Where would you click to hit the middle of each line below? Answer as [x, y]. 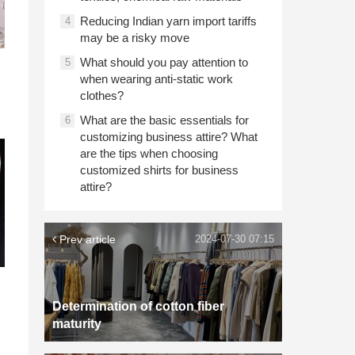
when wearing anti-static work [157, 79]
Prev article [86, 239]
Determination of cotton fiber [138, 306]
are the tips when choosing [149, 153]
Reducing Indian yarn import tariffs [168, 21]
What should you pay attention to [164, 62]
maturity [77, 324]
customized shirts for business [159, 170]
